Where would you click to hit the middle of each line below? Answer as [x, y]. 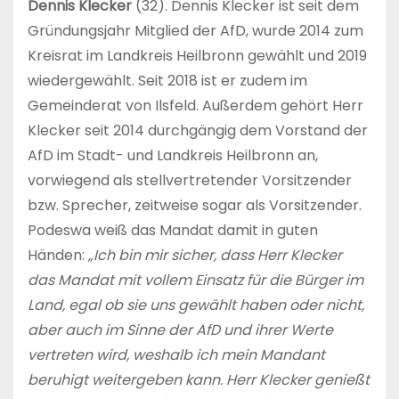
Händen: [58, 255]
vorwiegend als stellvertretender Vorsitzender [190, 180]
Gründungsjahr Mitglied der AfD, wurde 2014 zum [195, 30]
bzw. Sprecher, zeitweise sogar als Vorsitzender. [195, 205]
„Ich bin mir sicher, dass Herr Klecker [215, 255]
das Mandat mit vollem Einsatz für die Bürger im [195, 280]
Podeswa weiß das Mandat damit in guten [173, 230]
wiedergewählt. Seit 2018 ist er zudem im [167, 80]
